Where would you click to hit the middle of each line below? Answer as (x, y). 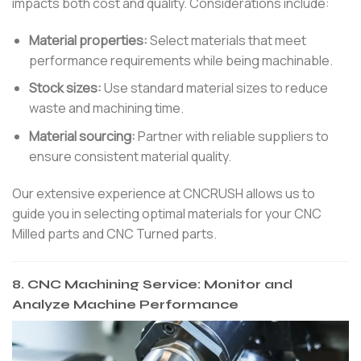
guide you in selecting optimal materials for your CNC (167, 213)
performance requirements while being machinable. (180, 60)
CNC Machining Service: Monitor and (160, 284)
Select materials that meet (226, 40)
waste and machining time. (106, 108)
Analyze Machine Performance (125, 304)
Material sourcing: (82, 136)
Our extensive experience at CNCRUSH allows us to (164, 193)
